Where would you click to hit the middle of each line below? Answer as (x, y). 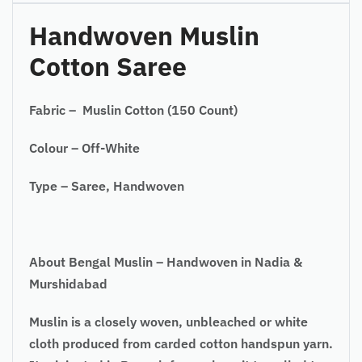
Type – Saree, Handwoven (107, 185)
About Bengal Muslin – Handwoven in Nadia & (166, 261)
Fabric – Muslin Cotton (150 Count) (133, 109)
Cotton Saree (108, 66)
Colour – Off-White (84, 147)
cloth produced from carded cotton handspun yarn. (181, 343)
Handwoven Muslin (144, 35)
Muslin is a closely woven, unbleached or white (168, 321)
